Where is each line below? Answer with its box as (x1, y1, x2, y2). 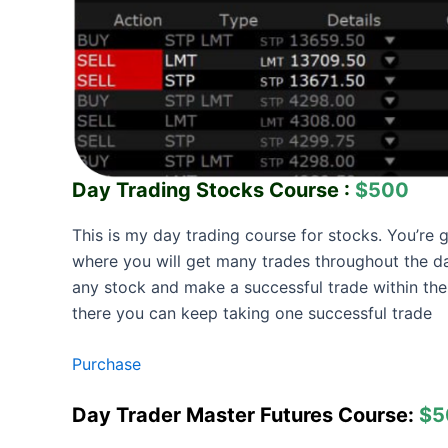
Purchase (72, 354, 141, 375)
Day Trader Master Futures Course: (72, 403, 419, 428)
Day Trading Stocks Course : (72, 177, 355, 202)
